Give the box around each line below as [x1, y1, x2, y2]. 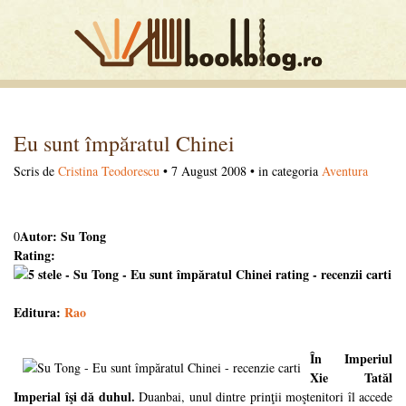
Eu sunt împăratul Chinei [14, 129, 235, 158]
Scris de [14, 162, 58, 179]
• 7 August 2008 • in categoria [159, 162, 322, 179]
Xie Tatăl [310, 368, 392, 387]
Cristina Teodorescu [58, 162, 159, 179]
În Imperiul [310, 349, 392, 368]
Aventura [322, 162, 368, 179]
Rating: [14, 246, 55, 265]
